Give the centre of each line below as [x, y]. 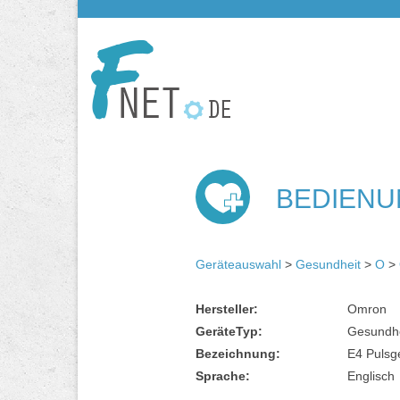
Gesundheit [328, 264]
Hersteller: [227, 308]
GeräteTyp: [229, 331]
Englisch [371, 375]
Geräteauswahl [238, 264]
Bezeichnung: [238, 353]
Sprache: [223, 375]
